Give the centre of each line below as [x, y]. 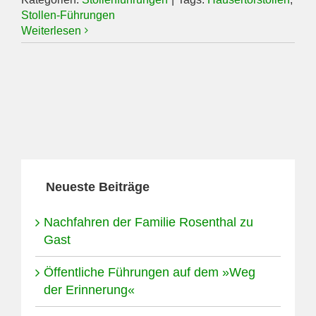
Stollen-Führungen [68, 15]
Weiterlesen [51, 30]
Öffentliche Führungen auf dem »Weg [150, 272]
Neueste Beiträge [98, 187]
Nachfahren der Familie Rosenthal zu [148, 222]
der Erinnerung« [89, 290]
